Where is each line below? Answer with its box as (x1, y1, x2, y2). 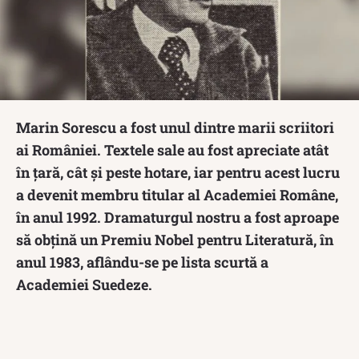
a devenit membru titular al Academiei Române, (16, 184, 338, 204)
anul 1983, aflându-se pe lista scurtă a (16, 252, 268, 272)
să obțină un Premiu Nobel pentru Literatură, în (16, 229, 333, 249)
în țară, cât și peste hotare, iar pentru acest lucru (16, 162, 340, 182)
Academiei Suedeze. (16, 274, 152, 294)
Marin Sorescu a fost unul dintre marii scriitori (16, 117, 334, 137)
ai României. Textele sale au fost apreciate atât (16, 139, 329, 159)
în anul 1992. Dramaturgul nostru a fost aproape (16, 207, 339, 227)
